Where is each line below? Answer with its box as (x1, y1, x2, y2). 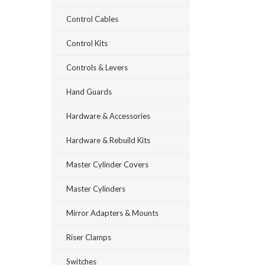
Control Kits (66, 38, 108, 48)
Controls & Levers (66, 63, 128, 72)
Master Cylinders (66, 184, 125, 193)
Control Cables (66, 14, 118, 24)
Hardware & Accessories (66, 111, 150, 121)
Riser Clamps (66, 232, 111, 242)
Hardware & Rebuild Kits (66, 135, 150, 145)
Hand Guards (66, 87, 112, 96)
